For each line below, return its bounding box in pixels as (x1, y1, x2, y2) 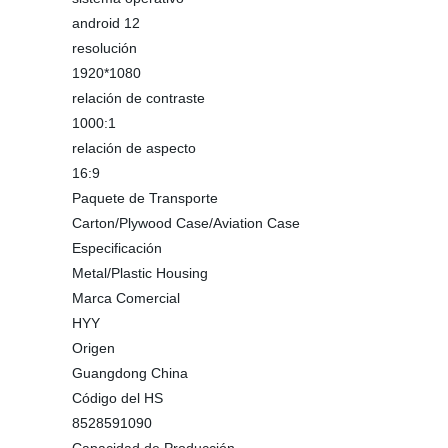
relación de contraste (72, 90, 205, 106)
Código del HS (72, 390, 163, 406)
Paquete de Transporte (72, 190, 218, 206)
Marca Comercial (72, 290, 180, 306)
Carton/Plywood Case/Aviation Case (72, 215, 300, 231)
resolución (72, 40, 137, 56)
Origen (72, 340, 115, 356)
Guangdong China (72, 365, 188, 381)
